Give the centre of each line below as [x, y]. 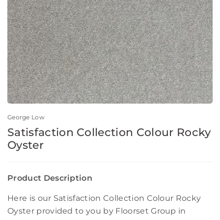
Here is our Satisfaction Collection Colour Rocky [104, 198]
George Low [26, 117]
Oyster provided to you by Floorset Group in [97, 211]
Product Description [50, 178]
